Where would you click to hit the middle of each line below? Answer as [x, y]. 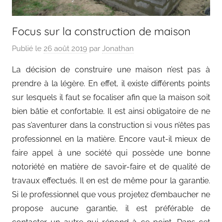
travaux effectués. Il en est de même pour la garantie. [111, 181]
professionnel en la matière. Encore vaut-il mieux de [111, 139]
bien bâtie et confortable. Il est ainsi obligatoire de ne [111, 111]
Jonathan [118, 49]
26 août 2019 [65, 49]
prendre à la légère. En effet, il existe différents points [111, 84]
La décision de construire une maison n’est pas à [111, 70]
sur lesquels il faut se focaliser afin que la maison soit [111, 98]
